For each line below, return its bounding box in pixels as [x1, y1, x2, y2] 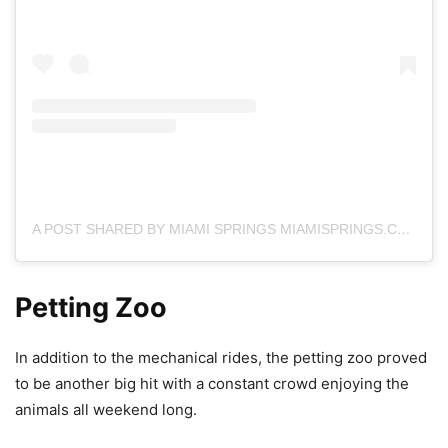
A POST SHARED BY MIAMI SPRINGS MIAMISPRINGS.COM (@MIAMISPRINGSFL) [397, 220, 411, 237]
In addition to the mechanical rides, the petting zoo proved [15, 347, 427, 367]
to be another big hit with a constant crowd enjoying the [15, 373, 409, 393]
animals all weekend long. [15, 399, 197, 419]
